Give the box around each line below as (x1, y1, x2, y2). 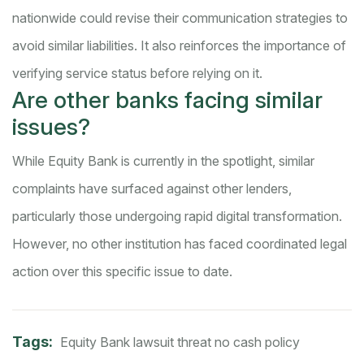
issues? (12, 113, 90, 141)
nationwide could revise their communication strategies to (12, 10, 348, 27)
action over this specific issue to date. (12, 263, 232, 280)
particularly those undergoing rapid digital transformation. (12, 208, 342, 225)
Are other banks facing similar (12, 86, 323, 115)
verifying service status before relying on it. (12, 65, 262, 82)
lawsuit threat (133, 334, 211, 351)
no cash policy (214, 334, 300, 351)
